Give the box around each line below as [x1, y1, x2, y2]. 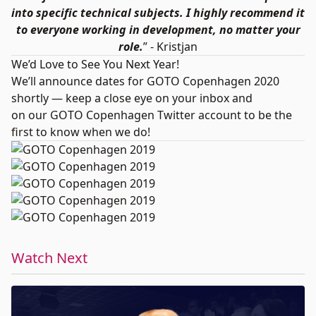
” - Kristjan [143, 39, 197, 54]
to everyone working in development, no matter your [16, 22, 300, 37]
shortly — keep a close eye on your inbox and [11, 90, 253, 106]
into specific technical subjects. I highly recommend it [11, 5, 305, 20]
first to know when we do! [11, 124, 150, 140]
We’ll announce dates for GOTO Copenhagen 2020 [11, 73, 279, 89]
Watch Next [11, 248, 87, 267]
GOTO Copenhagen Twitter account [50, 107, 241, 123]
